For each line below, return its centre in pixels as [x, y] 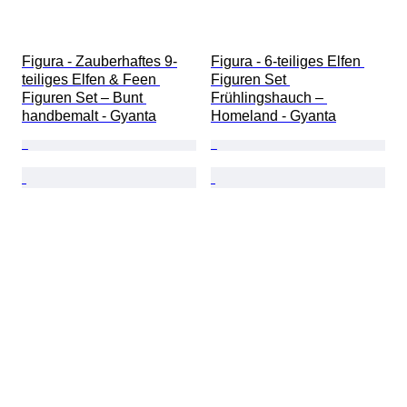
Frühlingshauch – [269, 98]
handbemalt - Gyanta [89, 116]
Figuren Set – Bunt [84, 98]
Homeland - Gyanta [273, 116]
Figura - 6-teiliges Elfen [288, 62]
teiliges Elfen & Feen [91, 80]
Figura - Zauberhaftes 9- [99, 62]
